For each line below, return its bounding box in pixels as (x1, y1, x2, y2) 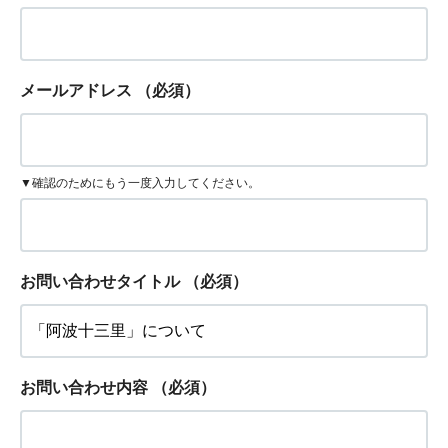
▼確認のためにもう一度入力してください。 (20, 175, 260, 190)
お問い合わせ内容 (20, 379, 148, 396)
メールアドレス (20, 82, 132, 99)
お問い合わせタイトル (20, 273, 180, 290)
